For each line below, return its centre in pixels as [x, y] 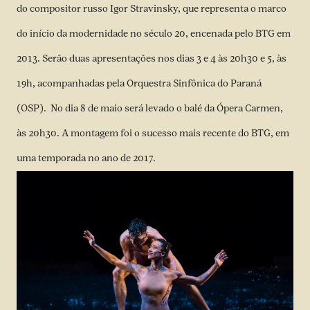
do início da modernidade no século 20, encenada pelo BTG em [154, 34]
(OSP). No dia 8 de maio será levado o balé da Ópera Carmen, [150, 108]
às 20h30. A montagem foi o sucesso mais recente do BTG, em [153, 133]
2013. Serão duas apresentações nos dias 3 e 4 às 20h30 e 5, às [152, 58]
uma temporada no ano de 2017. [86, 158]
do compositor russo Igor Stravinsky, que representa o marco [152, 9]
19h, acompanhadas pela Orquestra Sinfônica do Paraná [139, 83]
